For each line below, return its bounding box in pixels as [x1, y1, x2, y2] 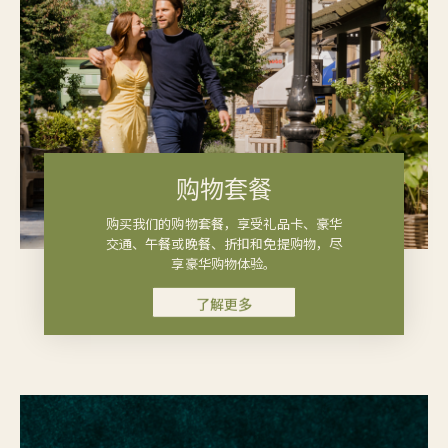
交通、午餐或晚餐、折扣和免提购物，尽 [105, 233, 343, 253]
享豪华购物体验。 [171, 253, 277, 273]
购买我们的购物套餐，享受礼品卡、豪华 [105, 213, 343, 233]
